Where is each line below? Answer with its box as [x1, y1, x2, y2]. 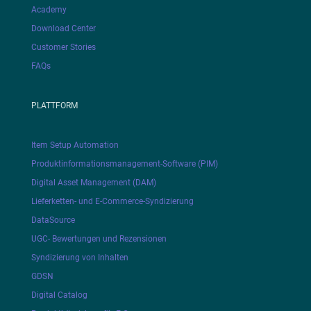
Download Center [31, 24, 96, 34]
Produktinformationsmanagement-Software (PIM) [31, 159, 218, 169]
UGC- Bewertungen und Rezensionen [31, 234, 167, 244]
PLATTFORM [31, 101, 78, 111]
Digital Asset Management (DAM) [31, 178, 156, 188]
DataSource [31, 215, 75, 226]
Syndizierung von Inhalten [31, 253, 128, 263]
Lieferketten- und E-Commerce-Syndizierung [31, 196, 194, 207]
